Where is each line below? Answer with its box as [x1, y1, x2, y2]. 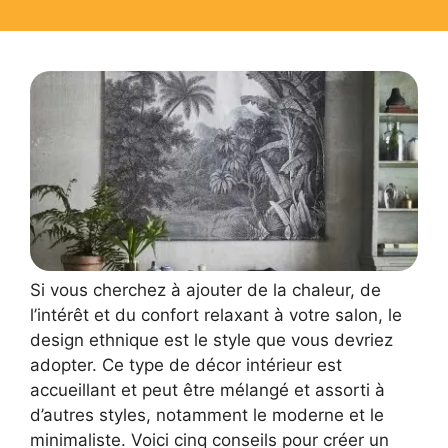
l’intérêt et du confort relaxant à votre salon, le [30, 305, 402, 326]
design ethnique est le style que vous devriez [30, 330, 393, 351]
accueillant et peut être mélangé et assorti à [30, 380, 385, 401]
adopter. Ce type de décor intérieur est [30, 355, 342, 376]
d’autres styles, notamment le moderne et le [30, 405, 384, 426]
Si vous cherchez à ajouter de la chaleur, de [30, 280, 381, 301]
